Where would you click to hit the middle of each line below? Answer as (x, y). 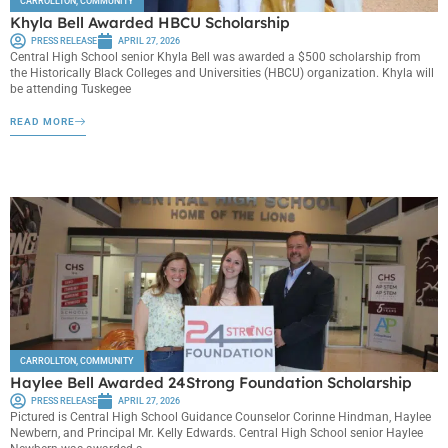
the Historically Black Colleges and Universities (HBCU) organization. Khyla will (222, 73)
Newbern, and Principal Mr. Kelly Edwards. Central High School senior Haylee (216, 432)
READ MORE (42, 121)
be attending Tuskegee (70, 89)
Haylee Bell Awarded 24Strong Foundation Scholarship (213, 382)
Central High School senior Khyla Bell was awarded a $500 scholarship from (215, 57)
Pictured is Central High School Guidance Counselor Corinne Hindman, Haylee (220, 416)
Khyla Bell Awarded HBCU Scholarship (150, 23)
